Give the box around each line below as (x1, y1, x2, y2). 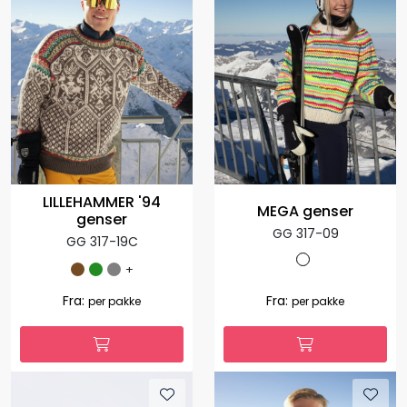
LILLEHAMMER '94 (43, 191, 161, 213)
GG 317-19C (65, 232, 138, 251)
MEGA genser (257, 200, 353, 222)
